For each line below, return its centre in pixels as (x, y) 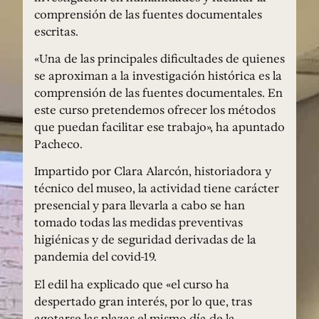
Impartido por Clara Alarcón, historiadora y (153, 171)
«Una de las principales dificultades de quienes (159, 59)
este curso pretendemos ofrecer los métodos (155, 110)
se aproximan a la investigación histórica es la (158, 76)
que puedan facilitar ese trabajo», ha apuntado (159, 127)
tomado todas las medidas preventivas (138, 223)
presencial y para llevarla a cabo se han (140, 205)
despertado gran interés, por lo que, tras (143, 301)
